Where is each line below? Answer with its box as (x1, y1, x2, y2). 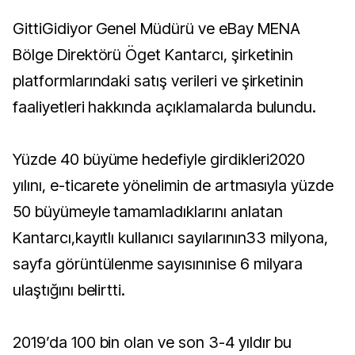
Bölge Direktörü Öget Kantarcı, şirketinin (13, 45, 294, 64)
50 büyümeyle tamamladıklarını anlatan (13, 202, 283, 221)
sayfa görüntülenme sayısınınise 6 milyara (13, 254, 303, 273)
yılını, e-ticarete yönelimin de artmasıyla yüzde (13, 176, 334, 195)
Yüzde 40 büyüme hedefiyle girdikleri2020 (13, 150, 306, 169)
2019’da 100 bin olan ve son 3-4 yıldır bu (13, 333, 292, 352)
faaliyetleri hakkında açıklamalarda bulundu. (13, 97, 317, 116)
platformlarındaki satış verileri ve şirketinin (13, 71, 304, 90)
